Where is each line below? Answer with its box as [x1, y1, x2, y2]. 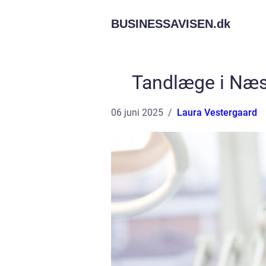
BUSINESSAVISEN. [111, 17, 217, 30]
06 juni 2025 [111, 107, 163, 118]
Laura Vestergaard [177, 107, 257, 118]
